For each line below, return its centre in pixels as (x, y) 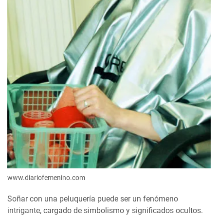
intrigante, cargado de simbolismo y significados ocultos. (105, 210)
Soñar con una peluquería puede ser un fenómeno (93, 199)
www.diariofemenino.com (46, 177)
